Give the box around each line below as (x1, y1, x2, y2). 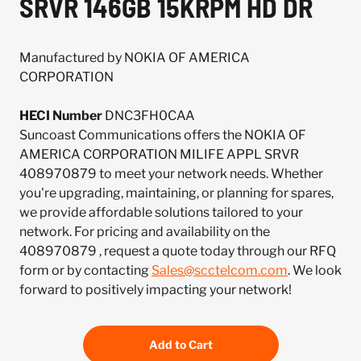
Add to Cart (148, 338, 213, 351)
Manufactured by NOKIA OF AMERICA (19, 50, 250, 65)
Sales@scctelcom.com (151, 263, 288, 278)
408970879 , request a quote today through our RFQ (19, 243, 336, 259)
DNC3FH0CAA (102, 108, 195, 123)
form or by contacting (19, 263, 151, 278)
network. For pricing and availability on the (19, 224, 270, 239)
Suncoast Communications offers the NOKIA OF (19, 127, 306, 143)
